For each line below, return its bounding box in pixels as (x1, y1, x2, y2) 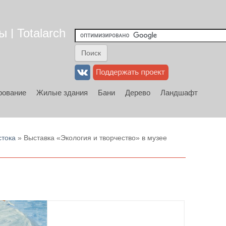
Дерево (125, 88, 150, 97)
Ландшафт (160, 88, 198, 97)
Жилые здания (36, 88, 88, 97)
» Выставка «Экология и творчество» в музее (16, 134, 167, 142)
